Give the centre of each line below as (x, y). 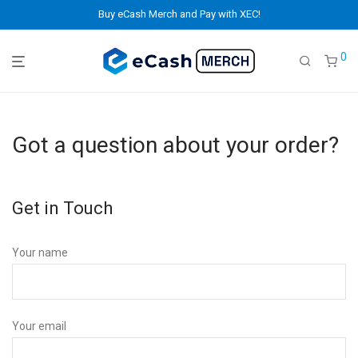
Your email (39, 326)
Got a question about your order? (175, 145)
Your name (40, 253)
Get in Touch (62, 208)
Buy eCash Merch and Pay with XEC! (179, 14)
